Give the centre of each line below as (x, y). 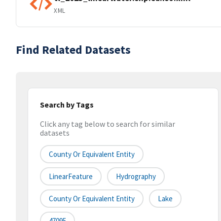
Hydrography (136, 177)
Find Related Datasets (73, 50)
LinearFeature (71, 177)
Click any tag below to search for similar (108, 124)
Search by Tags (67, 105)
